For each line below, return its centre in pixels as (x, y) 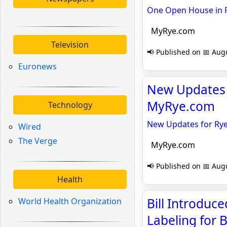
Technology (70, 105)
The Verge (38, 141)
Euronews (37, 66)
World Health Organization (70, 201)
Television (70, 45)
